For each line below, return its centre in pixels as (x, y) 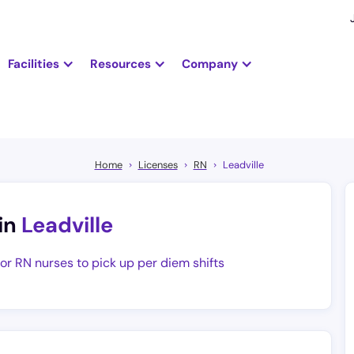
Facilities (33, 64)
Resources (120, 64)
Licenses (158, 165)
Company (209, 64)
